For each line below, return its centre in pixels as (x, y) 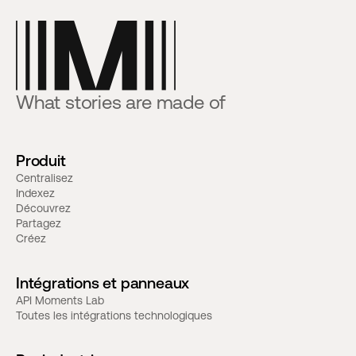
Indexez (35, 193)
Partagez (39, 224)
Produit (41, 161)
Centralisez (44, 178)
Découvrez (43, 209)
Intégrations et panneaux (103, 283)
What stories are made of (121, 102)
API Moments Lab (60, 301)
